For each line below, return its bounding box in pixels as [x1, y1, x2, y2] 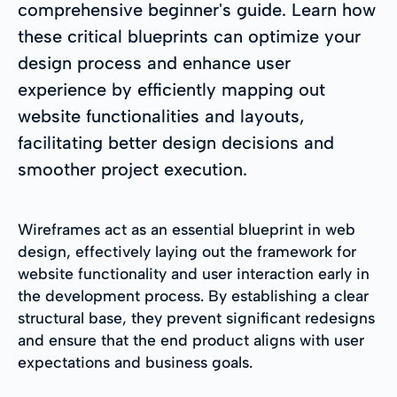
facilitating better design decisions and [18, 131, 334, 153]
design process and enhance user [18, 51, 291, 74]
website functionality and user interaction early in [18, 263, 370, 283]
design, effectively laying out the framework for [18, 241, 356, 261]
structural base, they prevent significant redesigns [18, 307, 375, 327]
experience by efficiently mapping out [18, 78, 325, 100]
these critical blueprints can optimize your [18, 25, 361, 47]
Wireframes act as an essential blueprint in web [18, 219, 355, 238]
